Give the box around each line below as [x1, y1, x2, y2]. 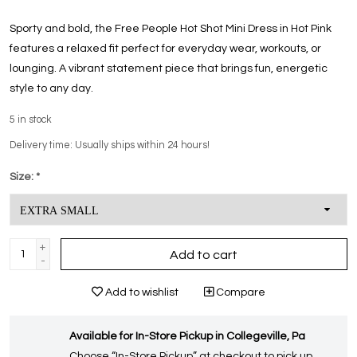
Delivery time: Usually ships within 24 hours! [10, 140, 210, 151]
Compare [214, 287, 265, 299]
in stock [18, 115, 52, 126]
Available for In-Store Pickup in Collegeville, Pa [69, 331, 305, 343]
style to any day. [10, 83, 93, 95]
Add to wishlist [103, 287, 178, 299]
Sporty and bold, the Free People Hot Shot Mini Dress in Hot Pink [10, 23, 331, 35]
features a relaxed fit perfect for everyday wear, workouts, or [10, 43, 321, 55]
